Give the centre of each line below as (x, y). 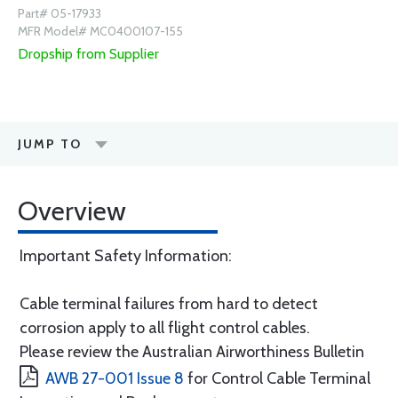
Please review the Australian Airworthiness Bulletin (192, 352)
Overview (72, 211)
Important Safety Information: (126, 256)
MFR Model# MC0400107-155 (100, 31)
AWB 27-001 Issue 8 (115, 378)
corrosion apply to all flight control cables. (165, 328)
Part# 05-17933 (60, 13)
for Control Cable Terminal (277, 378)
